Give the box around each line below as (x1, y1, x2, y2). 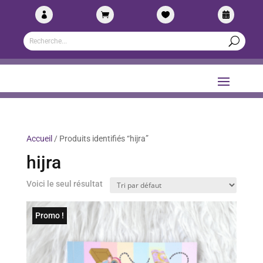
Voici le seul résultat (26, 179, 103, 188)
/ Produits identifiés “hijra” (52, 134, 149, 143)
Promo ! (35, 211, 64, 220)
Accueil (26, 134, 52, 143)
